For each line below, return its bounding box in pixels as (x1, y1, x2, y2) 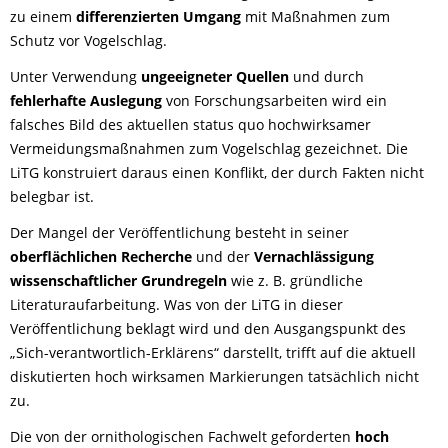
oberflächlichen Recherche (10, 247, 192, 267)
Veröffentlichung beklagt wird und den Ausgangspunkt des (10, 319, 406, 339)
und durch (289, 67, 364, 87)
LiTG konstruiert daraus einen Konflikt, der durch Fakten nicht (10, 163, 424, 183)
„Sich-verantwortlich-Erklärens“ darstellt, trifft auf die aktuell (10, 343, 416, 363)
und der (192, 247, 254, 267)
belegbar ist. (10, 187, 94, 207)
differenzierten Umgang (76, 7, 241, 27)
